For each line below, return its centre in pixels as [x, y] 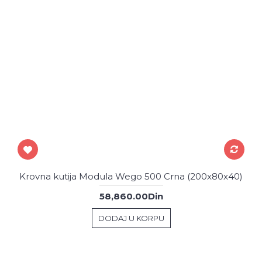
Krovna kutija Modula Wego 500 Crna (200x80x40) [131, 176]
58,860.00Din [131, 196]
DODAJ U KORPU [131, 218]
